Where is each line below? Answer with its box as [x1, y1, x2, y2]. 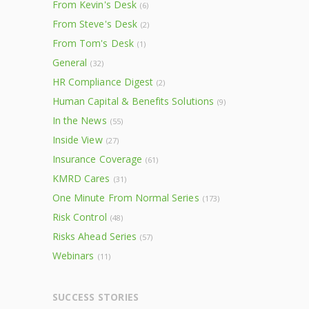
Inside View [52, 133, 103, 146]
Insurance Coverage [52, 152, 142, 166]
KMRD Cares [52, 172, 110, 185]
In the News [52, 114, 107, 127]
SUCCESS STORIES [52, 290, 139, 303]
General [52, 56, 88, 69]
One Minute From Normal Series [52, 191, 199, 204]
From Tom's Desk [52, 37, 134, 50]
